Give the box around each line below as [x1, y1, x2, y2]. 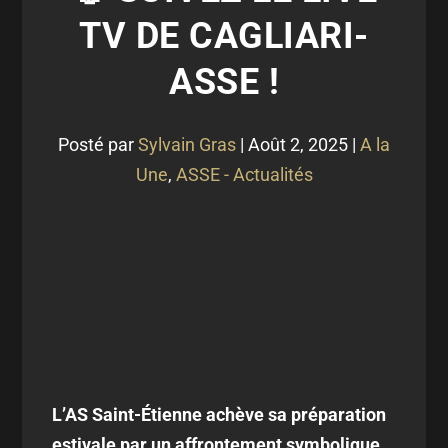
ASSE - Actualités [175, 164, 313, 185]
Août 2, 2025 [248, 134, 348, 155]
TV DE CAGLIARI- [79, 15, 369, 57]
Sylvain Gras [138, 134, 236, 155]
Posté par [58, 134, 138, 155]
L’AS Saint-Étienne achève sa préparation [52, 404, 387, 425]
